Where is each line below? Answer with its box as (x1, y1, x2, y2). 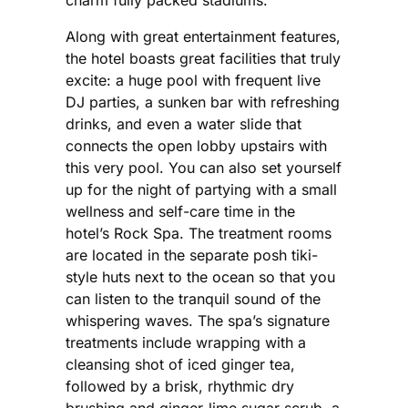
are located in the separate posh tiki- (66, 245, 318, 264)
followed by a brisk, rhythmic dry (66, 376, 294, 395)
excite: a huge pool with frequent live (66, 70, 321, 89)
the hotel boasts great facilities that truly (66, 48, 341, 67)
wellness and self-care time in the (66, 201, 295, 220)
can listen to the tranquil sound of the (66, 289, 321, 308)
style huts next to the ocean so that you (66, 267, 335, 286)
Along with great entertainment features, (66, 26, 341, 46)
